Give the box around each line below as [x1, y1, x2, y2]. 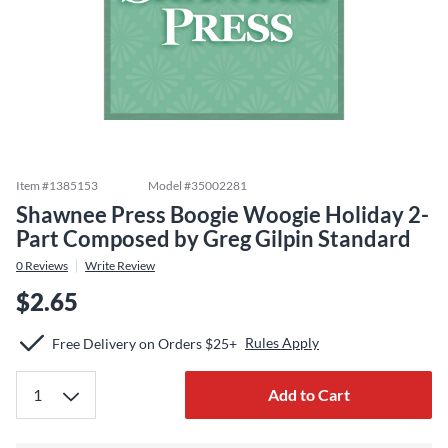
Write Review [85, 258, 155, 273]
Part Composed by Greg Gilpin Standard [16, 225, 411, 252]
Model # [148, 178, 191, 193]
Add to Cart [267, 385, 350, 404]
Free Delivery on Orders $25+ [52, 334, 237, 352]
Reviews [23, 258, 68, 273]
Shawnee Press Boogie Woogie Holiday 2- [16, 201, 429, 228]
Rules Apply [245, 334, 319, 351]
